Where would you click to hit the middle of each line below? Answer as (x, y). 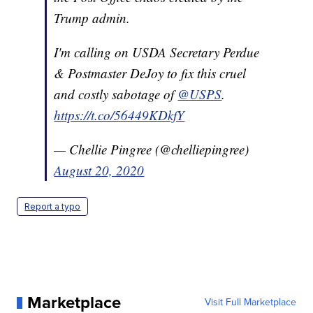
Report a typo (53, 207)
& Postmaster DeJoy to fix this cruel (150, 73)
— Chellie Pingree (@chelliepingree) (152, 150)
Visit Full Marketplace (250, 303)
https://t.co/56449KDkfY (119, 115)
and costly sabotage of (116, 94)
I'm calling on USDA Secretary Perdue (157, 52)
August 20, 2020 (99, 170)
